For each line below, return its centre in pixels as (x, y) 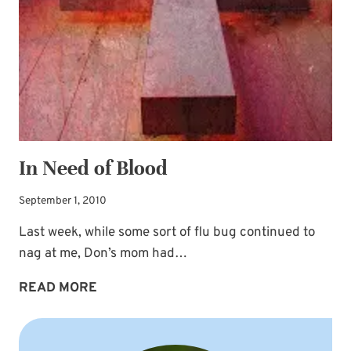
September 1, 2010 (63, 201)
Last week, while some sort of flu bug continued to (167, 233)
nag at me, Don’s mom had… (103, 254)
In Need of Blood (93, 168)
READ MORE (58, 289)
